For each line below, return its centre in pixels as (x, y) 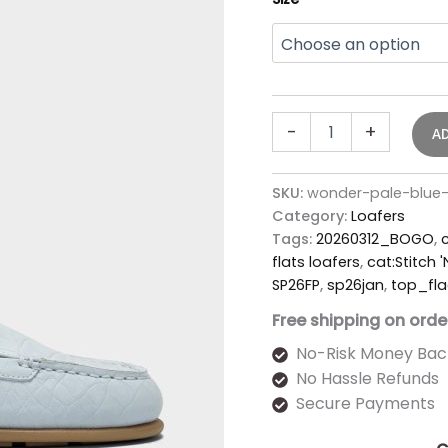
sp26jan (355, 284)
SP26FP (296, 284)
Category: (311, 215)
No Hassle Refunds (367, 379)
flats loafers (316, 261)
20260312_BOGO (375, 238)
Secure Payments (365, 404)
